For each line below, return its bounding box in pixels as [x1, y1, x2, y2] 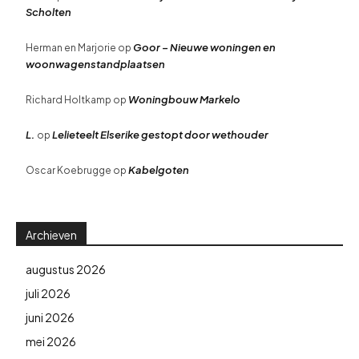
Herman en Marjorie [26, 41, 116, 54]
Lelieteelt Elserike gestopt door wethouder [52, 127, 268, 141]
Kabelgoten [128, 163, 189, 176]
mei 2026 [26, 333, 76, 349]
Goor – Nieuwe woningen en [133, 40, 276, 54]
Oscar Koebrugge [26, 163, 111, 176]
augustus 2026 [26, 261, 106, 276]
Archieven [26, 227, 77, 242]
